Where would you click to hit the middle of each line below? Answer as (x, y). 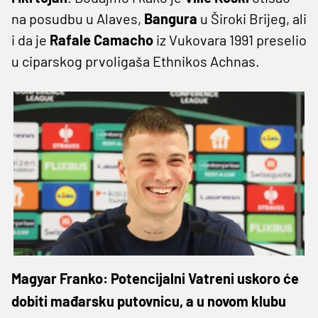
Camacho (124, 39)
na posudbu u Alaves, (78, 18)
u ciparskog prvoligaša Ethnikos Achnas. (136, 61)
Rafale (70, 39)
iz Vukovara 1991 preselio (230, 39)
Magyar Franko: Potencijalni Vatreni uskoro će (155, 278)
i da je (31, 39)
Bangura (171, 18)
